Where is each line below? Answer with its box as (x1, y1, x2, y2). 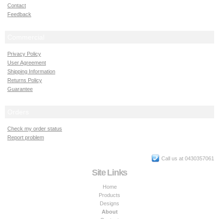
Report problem (7, 134, 44, 140)
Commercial (7, 33, 44, 41)
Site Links (91, 168, 128, 177)
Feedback (7, 11, 31, 17)
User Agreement (7, 60, 46, 66)
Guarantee (7, 86, 33, 92)
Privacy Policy (7, 51, 41, 57)
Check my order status (7, 126, 62, 131)
